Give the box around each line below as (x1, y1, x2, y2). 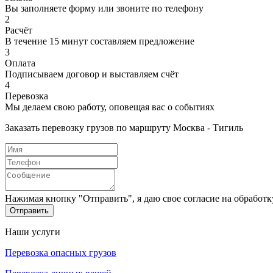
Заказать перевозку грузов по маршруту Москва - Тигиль (5, 122, 243, 133)
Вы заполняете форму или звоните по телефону (5, 2, 204, 13)
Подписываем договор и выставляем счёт (5, 68, 179, 79)
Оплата (5, 57, 35, 68)
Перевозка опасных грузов (5, 247, 116, 258)
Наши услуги (5, 226, 60, 237)
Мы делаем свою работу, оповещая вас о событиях (5, 101, 214, 112)
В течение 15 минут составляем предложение (5, 35, 194, 46)
